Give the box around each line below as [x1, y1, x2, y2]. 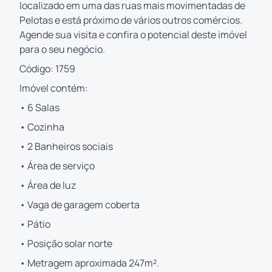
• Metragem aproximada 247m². [19, 256, 159, 270]
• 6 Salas [19, 100, 59, 114]
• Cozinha [19, 120, 64, 134]
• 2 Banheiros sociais [19, 139, 113, 153]
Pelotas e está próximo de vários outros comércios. [19, 13, 242, 27]
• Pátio [19, 217, 50, 231]
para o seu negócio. [19, 42, 105, 56]
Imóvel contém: [19, 81, 88, 95]
